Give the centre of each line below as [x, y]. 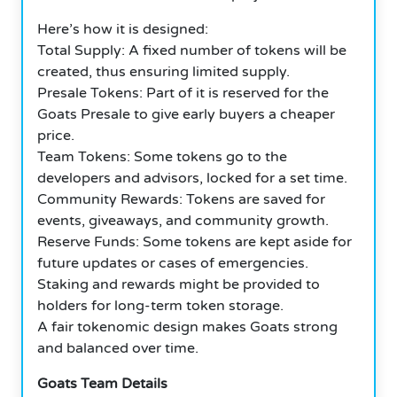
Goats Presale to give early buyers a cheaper [186, 114]
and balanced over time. [118, 348]
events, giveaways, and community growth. [183, 220]
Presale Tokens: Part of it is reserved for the [183, 93]
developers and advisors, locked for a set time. [192, 178]
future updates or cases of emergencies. [173, 263]
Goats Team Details [102, 383]
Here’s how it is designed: [123, 29]
